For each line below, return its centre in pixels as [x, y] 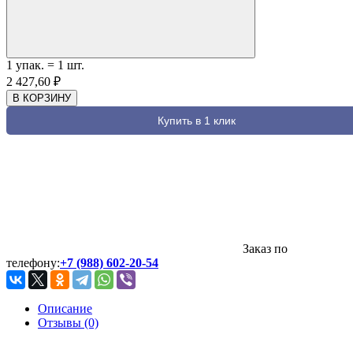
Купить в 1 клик [196, 120]
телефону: [33, 262]
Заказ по [265, 248]
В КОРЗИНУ [42, 98]
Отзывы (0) [68, 322]
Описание [65, 308]
